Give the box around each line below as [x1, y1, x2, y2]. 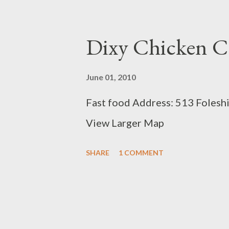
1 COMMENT [119, 148, 164, 157]
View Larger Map [86, 117, 164, 129]
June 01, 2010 [86, 72, 136, 82]
